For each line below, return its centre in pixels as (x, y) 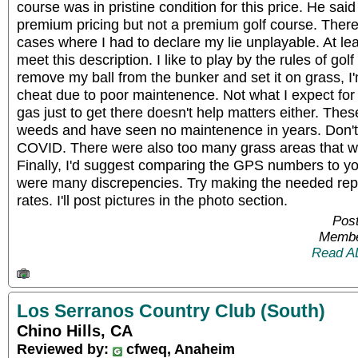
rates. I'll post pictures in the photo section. (152, 200)
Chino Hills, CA (75, 330)
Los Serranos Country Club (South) (171, 310)
